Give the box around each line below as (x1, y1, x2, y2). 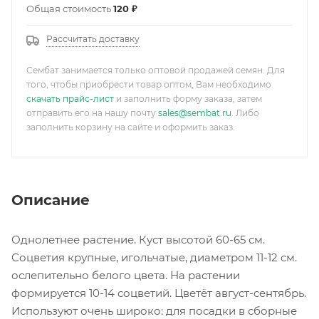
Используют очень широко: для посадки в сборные (11, 303, 297, 318)
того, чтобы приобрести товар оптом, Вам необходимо (26, 79, 271, 90)
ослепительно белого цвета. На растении (11, 268, 240, 282)
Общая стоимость (26, 3, 113, 14)
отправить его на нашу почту (26, 108, 158, 118)
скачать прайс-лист (26, 93, 114, 104)
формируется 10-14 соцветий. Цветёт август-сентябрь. (11, 286, 306, 300)
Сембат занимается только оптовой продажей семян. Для (26, 65, 285, 75)
